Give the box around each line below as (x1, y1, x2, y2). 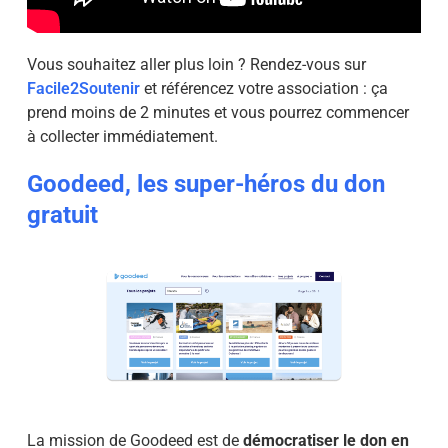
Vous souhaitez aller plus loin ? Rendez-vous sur (26, 54, 366, 74)
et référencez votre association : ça (139, 78, 388, 98)
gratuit (26, 200, 98, 229)
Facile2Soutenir (26, 78, 140, 98)
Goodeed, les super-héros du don (26, 169, 385, 198)
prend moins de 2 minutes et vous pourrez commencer (26, 102, 409, 122)
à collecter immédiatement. (26, 126, 218, 146)
